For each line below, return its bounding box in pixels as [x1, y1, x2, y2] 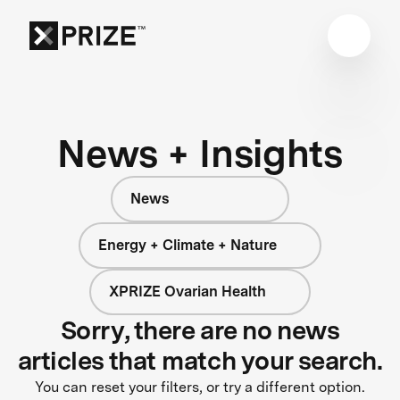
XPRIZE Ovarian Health [109, 282, 267, 300]
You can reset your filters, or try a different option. [35, 378, 365, 396]
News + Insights [57, 129, 343, 176]
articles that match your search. [17, 345, 383, 376]
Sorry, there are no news [60, 314, 340, 346]
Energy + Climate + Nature [98, 236, 278, 254]
